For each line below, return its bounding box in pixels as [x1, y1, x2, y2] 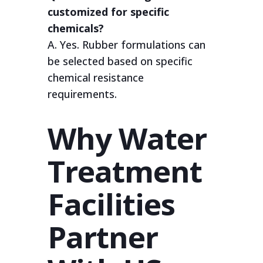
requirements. [47, 86, 117, 101]
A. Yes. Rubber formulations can [47, 37, 205, 52]
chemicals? [47, 21, 104, 35]
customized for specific [47, 4, 169, 19]
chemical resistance [47, 70, 144, 85]
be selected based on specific [47, 53, 193, 68]
